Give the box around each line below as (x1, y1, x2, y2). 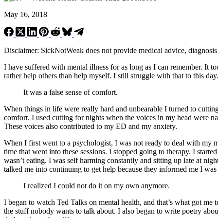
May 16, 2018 (4, 10, 47, 18)
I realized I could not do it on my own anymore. (23, 181, 170, 190)
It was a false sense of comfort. (23, 88, 118, 96)
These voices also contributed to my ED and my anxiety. (4, 122, 177, 130)
